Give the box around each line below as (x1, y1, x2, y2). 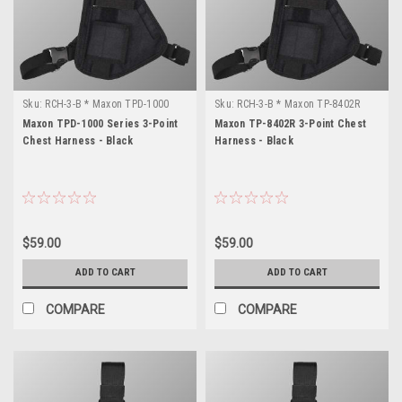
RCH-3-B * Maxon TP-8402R (237, 97, 361, 110)
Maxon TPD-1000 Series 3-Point (22, 117, 179, 130)
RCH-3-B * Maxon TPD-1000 (45, 97, 170, 110)
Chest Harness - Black (22, 134, 134, 147)
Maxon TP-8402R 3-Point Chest (214, 117, 366, 130)
